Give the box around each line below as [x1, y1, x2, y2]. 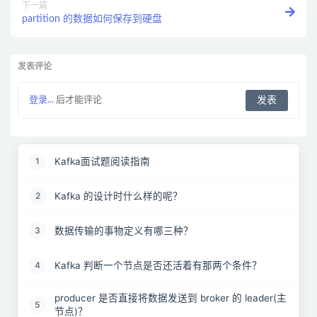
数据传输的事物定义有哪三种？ [54, 224, 193, 236]
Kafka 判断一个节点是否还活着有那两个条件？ [54, 259, 262, 271]
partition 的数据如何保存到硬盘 [22, 14, 162, 24]
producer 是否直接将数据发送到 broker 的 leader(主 [54, 292, 287, 304]
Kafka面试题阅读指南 [54, 155, 150, 167]
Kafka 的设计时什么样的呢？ [54, 190, 183, 202]
